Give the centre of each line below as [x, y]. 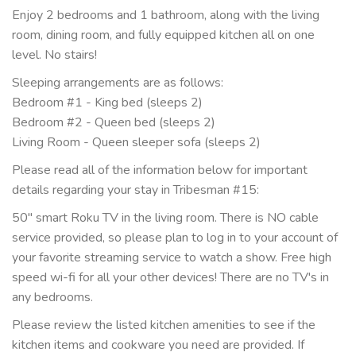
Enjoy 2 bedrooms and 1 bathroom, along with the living [166, 15]
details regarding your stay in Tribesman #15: [135, 190]
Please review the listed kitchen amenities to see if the [164, 325]
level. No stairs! [54, 54]
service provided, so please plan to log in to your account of [175, 237]
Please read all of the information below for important [160, 170]
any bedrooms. [52, 297]
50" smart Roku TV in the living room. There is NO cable [165, 217]
